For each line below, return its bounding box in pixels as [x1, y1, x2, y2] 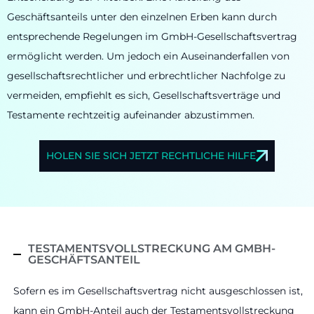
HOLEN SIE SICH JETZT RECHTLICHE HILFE [46, 149, 257, 162]
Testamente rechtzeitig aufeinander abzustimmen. [7, 108, 254, 121]
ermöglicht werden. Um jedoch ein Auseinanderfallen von [7, 49, 289, 62]
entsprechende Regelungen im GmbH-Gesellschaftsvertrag [7, 29, 297, 43]
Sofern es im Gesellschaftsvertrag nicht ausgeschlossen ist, [13, 284, 303, 297]
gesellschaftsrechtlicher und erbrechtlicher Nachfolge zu [7, 69, 285, 82]
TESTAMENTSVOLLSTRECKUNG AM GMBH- [27, 241, 275, 255]
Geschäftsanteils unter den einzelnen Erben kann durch [7, 10, 277, 23]
